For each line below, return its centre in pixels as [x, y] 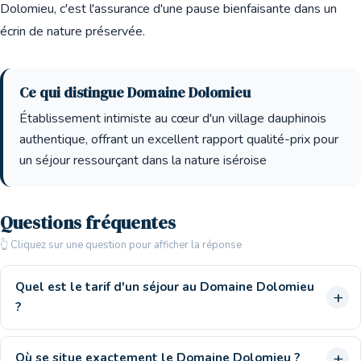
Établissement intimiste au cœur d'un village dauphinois [173, 118]
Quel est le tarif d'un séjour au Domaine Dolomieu [165, 287]
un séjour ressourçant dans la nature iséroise [143, 160]
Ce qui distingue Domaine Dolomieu [135, 93]
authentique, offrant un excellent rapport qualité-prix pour [179, 139]
